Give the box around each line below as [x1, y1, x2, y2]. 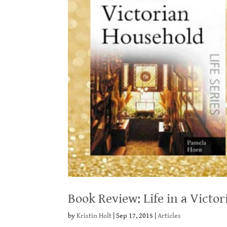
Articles [158, 211, 181, 220]
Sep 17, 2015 [116, 211, 154, 220]
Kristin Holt [77, 211, 112, 220]
